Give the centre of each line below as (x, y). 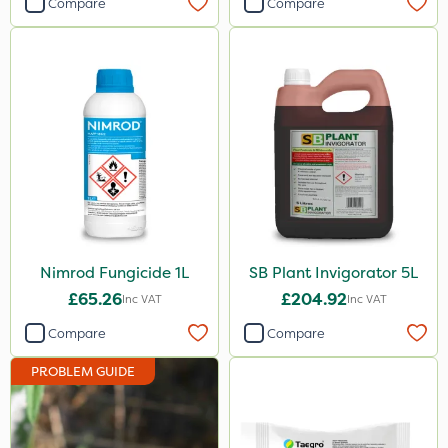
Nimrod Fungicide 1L (114, 272)
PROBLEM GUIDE (83, 371)
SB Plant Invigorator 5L (333, 272)
